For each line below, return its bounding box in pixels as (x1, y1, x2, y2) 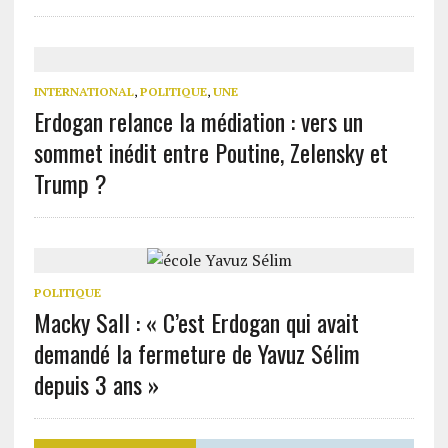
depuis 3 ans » (33, 366, 159, 403)
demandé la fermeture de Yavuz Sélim (33, 335, 360, 372)
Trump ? (33, 165, 107, 202)
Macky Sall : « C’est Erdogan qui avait (33, 304, 359, 341)
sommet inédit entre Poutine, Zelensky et (33, 134, 388, 171)
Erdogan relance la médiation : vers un (33, 103, 363, 140)
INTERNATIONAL (33, 84, 134, 100)
